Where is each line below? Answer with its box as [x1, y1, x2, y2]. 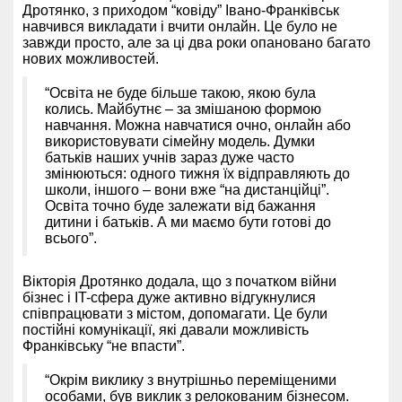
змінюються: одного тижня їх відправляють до [45, 165, 350, 181]
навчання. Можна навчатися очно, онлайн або [45, 117, 351, 133]
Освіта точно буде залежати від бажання [45, 197, 316, 214]
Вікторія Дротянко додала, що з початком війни [22, 273, 336, 289]
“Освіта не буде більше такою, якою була [45, 84, 316, 100]
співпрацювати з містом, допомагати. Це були [22, 305, 328, 321]
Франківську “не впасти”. [22, 337, 185, 354]
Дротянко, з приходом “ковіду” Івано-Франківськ [22, 2, 339, 18]
